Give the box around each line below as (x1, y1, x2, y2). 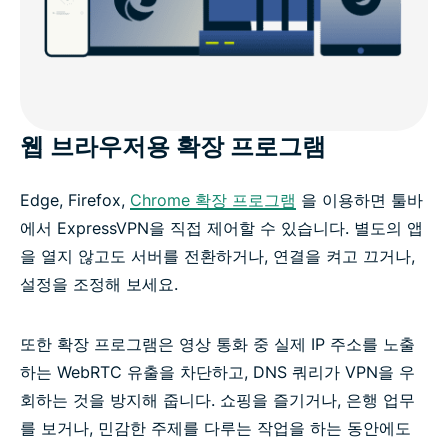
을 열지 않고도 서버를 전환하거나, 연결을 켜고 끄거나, (20, 245, 415, 266)
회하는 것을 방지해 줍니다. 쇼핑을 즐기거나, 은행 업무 (20, 389, 415, 410)
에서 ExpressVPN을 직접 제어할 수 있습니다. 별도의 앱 (20, 217, 423, 238)
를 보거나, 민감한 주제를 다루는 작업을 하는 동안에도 (20, 417, 411, 438)
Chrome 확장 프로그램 (130, 189, 296, 210)
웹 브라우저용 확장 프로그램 (20, 131, 326, 161)
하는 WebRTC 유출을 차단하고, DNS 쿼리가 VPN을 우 (20, 361, 415, 382)
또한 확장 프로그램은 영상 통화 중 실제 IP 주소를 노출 (20, 333, 415, 354)
